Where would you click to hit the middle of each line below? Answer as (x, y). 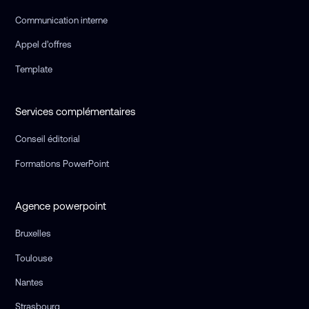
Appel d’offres (44, 45)
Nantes (30, 282)
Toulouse (34, 258)
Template (34, 69)
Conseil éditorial (48, 139)
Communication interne (62, 20)
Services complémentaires (76, 112)
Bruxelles (33, 234)
